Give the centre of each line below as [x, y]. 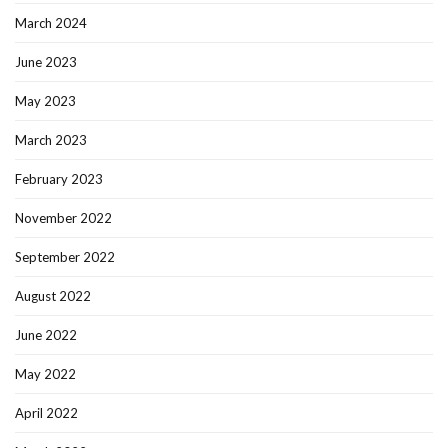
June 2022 [46, 334]
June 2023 [46, 61]
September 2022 [65, 256]
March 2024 [51, 22]
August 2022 [53, 295]
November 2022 [63, 217]
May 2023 [45, 100]
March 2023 [51, 139]
